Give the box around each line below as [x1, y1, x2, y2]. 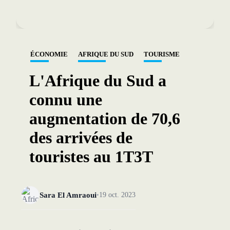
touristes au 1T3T [29, 147, 153, 166]
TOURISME [143, 51, 180, 58]
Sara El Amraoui [39, 190, 97, 199]
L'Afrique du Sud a [29, 71, 166, 90]
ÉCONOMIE [30, 51, 68, 58]
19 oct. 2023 [99, 191, 136, 199]
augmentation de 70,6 [29, 109, 180, 128]
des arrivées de [29, 128, 132, 147]
